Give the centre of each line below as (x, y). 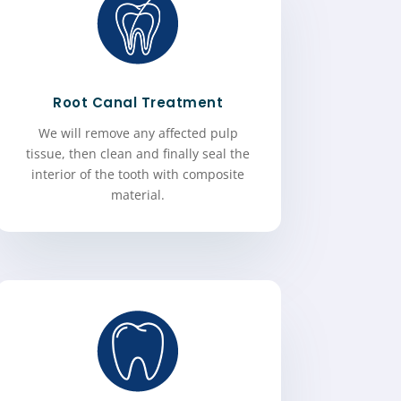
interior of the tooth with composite (138, 175)
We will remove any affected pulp (138, 133)
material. (138, 195)
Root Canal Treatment (138, 103)
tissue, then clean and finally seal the (138, 154)
